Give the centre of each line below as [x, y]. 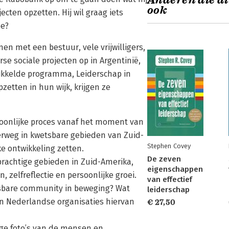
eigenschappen [175, 169]
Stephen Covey [169, 146]
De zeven [164, 159]
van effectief [170, 179]
